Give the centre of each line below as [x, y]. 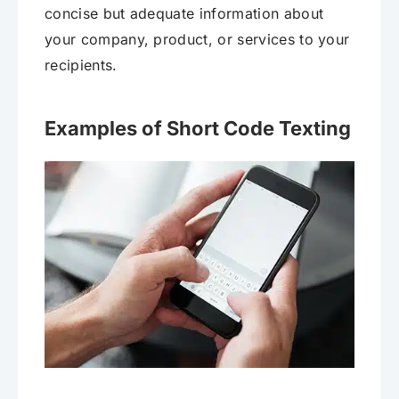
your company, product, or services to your [197, 40]
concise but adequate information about [184, 14]
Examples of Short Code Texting [198, 129]
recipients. [81, 65]
